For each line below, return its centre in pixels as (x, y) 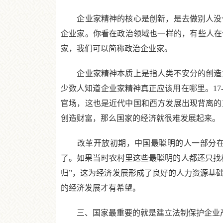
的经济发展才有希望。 (101, 188)
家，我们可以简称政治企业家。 (116, 49)
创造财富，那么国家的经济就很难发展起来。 (140, 118)
